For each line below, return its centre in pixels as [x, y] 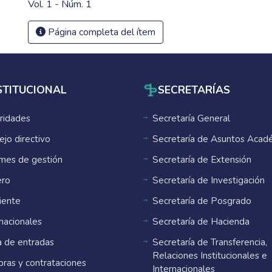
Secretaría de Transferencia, [210, 242]
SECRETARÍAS [194, 90]
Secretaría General [191, 118]
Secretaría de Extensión [202, 160]
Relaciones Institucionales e [210, 256]
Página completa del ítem [100, 32]
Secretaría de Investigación [209, 180]
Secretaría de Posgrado [202, 201]
